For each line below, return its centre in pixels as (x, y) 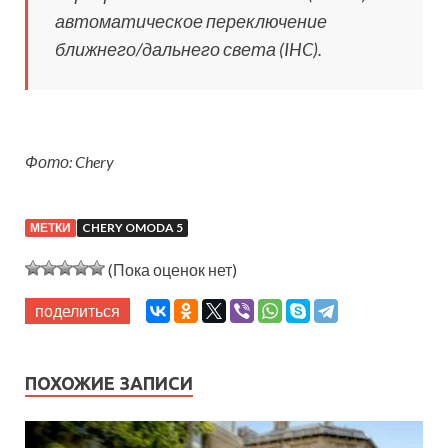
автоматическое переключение (191, 21)
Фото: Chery (69, 162)
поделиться (77, 311)
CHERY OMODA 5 (132, 228)
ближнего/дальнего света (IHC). (188, 49)
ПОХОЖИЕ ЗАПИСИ (109, 383)
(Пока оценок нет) (171, 270)
